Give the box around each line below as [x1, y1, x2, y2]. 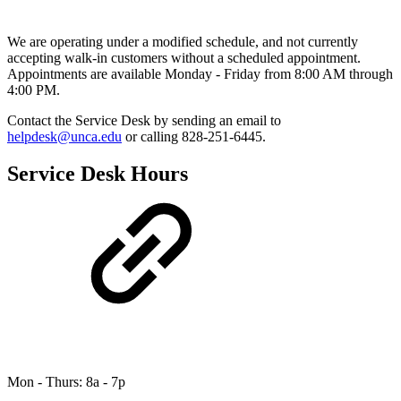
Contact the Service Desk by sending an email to [7, 112, 281, 128]
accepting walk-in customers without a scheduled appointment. [7, 49, 361, 65]
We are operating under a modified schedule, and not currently [7, 33, 358, 49]
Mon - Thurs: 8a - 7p [7, 374, 125, 390]
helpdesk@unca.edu [7, 128, 122, 144]
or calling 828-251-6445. [122, 128, 266, 144]
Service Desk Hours [7, 162, 188, 186]
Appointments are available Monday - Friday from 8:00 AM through [7, 65, 393, 81]
